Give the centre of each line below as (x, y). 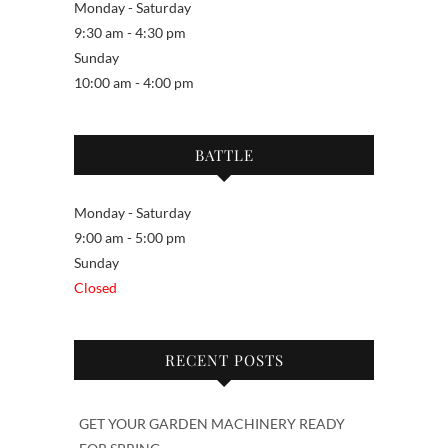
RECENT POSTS (224, 359)
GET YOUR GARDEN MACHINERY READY (212, 423)
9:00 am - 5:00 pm (130, 237)
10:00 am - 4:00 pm (134, 82)
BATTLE (224, 154)
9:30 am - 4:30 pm (130, 32)
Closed (95, 287)
